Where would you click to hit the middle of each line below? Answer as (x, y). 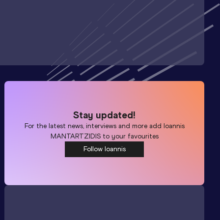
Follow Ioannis (104, 149)
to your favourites (129, 136)
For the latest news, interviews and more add (94, 126)
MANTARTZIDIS (75, 136)
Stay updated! (105, 115)
